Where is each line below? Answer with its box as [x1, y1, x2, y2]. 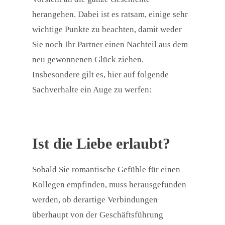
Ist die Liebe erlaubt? [32, 135, 170, 152]
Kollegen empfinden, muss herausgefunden [32, 180, 186, 190]
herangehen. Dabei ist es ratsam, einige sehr [32, 10, 188, 20]
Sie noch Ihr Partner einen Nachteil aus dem [32, 40, 188, 50]
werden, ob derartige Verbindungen [32, 195, 158, 205]
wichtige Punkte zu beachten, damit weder [32, 25, 182, 35]
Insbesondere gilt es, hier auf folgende [32, 70, 169, 80]
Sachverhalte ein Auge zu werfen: [32, 85, 152, 95]
